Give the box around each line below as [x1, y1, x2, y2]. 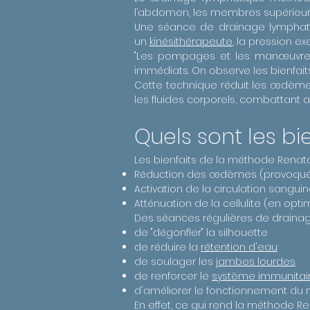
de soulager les [134, 255, 216, 268]
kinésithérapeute [149, 35, 232, 48]
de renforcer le [134, 269, 212, 283]
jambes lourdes [216, 255, 295, 268]
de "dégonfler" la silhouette [134, 226, 268, 239]
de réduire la [134, 240, 201, 254]
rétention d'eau [201, 240, 277, 254]
